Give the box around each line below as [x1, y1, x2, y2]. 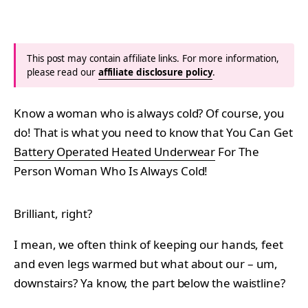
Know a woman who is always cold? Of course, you [14, 104, 285, 121]
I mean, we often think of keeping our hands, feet [14, 236, 283, 252]
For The [215, 143, 259, 159]
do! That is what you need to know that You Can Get [14, 124, 293, 140]
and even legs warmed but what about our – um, [14, 255, 278, 272]
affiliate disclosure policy [98, 65, 213, 78]
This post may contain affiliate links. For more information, [27, 52, 280, 65]
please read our [27, 65, 98, 78]
